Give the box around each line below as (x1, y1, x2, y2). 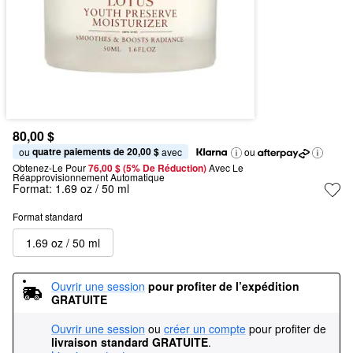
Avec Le (209, 161, 243, 174)
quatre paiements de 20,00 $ (32, 144, 159, 158)
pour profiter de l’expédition (148, 278, 299, 294)
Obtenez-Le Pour (13, 161, 86, 174)
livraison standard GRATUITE (51, 334, 208, 350)
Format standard (13, 210, 83, 223)
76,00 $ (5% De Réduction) (88, 161, 209, 175)
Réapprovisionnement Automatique (13, 170, 165, 184)
